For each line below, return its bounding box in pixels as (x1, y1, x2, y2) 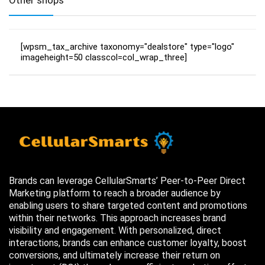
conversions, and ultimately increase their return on (9, 249, 220, 261)
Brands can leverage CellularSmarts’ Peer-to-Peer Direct (9, 174, 245, 186)
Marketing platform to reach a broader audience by (9, 187, 221, 199)
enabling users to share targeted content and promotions (9, 199, 247, 211)
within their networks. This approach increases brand (9, 212, 226, 224)
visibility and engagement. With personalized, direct (9, 224, 221, 236)
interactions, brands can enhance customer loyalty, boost (9, 237, 247, 248)
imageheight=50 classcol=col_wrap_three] (21, 51, 187, 63)
